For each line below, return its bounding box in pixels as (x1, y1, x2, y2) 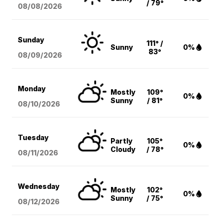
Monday (18, 84, 46, 93)
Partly (110, 136, 133, 145)
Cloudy (110, 145, 136, 153)
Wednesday (18, 182, 60, 190)
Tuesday (18, 133, 49, 142)
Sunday (18, 35, 45, 44)
